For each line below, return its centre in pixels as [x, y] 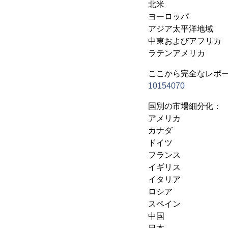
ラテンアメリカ [177, 53]
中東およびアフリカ [185, 41]
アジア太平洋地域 [181, 29]
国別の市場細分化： [185, 106]
